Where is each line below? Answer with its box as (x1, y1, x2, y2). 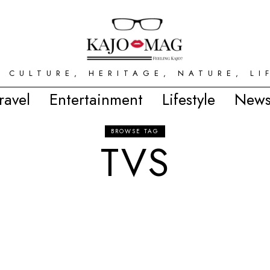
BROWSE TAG (111, 127, 159, 136)
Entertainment (49, 88, 143, 111)
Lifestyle (162, 88, 215, 111)
